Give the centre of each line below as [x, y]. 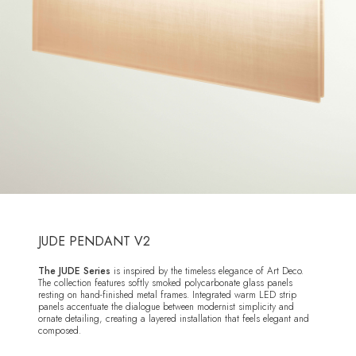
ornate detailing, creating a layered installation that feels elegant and [174, 319]
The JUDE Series [74, 271]
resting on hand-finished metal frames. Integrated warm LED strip [167, 295]
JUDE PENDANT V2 [94, 242]
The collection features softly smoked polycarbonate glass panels [165, 283]
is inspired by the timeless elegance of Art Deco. [207, 271]
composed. [60, 331]
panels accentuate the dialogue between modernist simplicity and [166, 307]
